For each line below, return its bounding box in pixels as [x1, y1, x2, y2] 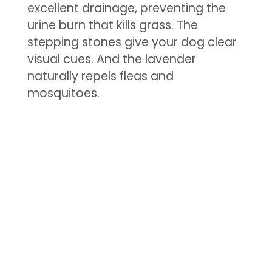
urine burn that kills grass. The [27, 16, 198, 33]
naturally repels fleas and [27, 67, 174, 84]
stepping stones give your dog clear [27, 33, 237, 50]
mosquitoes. [27, 84, 100, 101]
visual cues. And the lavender [27, 50, 196, 67]
